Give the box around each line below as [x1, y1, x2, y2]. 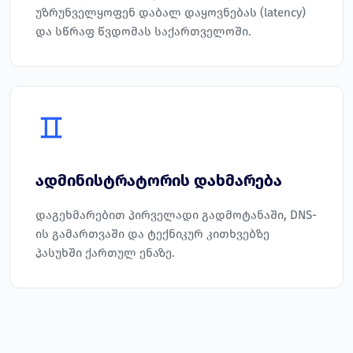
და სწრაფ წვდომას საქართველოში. [35, 24, 251, 39]
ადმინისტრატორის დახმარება [35, 171, 282, 191]
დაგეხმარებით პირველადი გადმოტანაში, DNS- [35, 208, 317, 223]
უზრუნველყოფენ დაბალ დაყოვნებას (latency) [35, 6, 306, 20]
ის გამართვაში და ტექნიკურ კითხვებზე [35, 227, 269, 242]
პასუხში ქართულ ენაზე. [35, 246, 175, 261]
